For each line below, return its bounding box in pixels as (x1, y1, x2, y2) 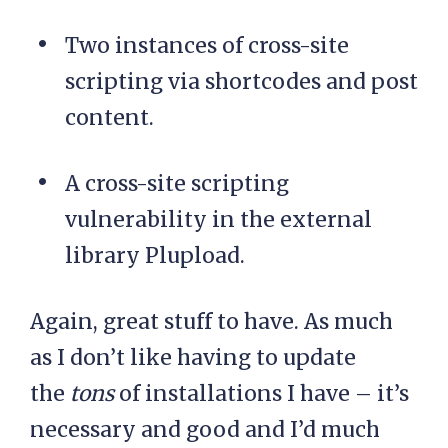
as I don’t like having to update (30, 344, 356, 371)
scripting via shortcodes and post (65, 68, 418, 95)
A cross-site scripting (65, 170, 289, 197)
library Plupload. (65, 242, 245, 269)
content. (65, 104, 154, 131)
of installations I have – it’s (114, 380, 409, 407)
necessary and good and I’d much (30, 416, 380, 443)
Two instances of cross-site (65, 32, 349, 59)
